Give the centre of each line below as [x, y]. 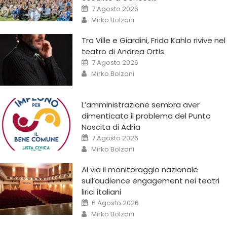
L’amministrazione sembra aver [141, 105]
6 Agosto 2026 [116, 203]
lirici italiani [102, 192]
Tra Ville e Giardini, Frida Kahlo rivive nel [154, 40]
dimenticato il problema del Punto [146, 116]
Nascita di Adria [111, 127]
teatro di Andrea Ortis [123, 51]
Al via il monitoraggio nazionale [140, 169]
